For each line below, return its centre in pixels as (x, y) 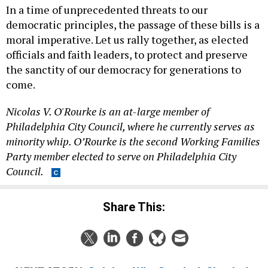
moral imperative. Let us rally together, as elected (127, 40)
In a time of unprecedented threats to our (107, 10)
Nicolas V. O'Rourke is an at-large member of (108, 112)
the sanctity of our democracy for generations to (124, 70)
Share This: (138, 207)
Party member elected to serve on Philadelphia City (121, 156)
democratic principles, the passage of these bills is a (133, 25)
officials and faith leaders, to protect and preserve (127, 55)
